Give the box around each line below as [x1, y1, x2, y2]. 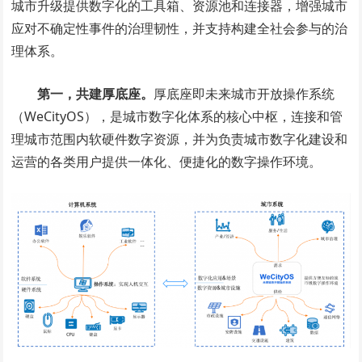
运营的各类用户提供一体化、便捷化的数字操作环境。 [11, 152, 322, 170]
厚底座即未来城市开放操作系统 [154, 84, 335, 103]
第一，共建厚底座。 [37, 84, 154, 103]
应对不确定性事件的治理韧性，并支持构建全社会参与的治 [11, 19, 348, 37]
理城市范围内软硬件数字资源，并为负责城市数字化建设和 [11, 129, 348, 148]
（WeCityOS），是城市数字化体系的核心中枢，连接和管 [11, 107, 343, 125]
